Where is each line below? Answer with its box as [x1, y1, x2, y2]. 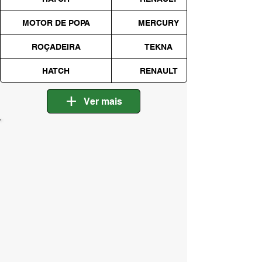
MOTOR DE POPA [22, 18, 90, 27]
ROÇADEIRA [31, 42, 81, 51]
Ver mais [83, 95, 122, 107]
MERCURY [138, 18, 179, 27]
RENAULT [139, 65, 178, 75]
